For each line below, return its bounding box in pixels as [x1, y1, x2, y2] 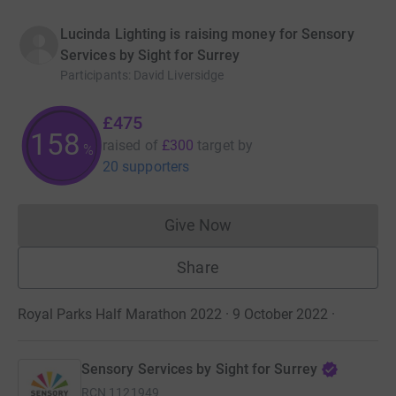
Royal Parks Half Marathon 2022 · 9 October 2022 [18, 305, 328, 323]
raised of [103, 136, 158, 154]
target [197, 136, 234, 154]
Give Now [164, 215, 232, 234]
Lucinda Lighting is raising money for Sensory [60, 25, 354, 42]
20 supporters [103, 157, 190, 175]
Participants [60, 67, 128, 82]
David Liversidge [133, 67, 225, 82]
